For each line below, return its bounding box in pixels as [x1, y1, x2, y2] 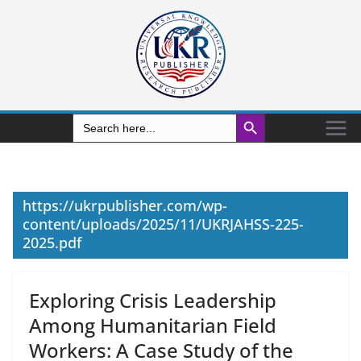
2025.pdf [23, 233, 81, 252]
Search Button [234, 104, 278, 122]
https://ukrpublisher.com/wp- [23, 196, 227, 215]
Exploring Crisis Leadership [29, 287, 276, 313]
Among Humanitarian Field [29, 312, 276, 338]
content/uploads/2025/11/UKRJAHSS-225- [23, 214, 304, 234]
